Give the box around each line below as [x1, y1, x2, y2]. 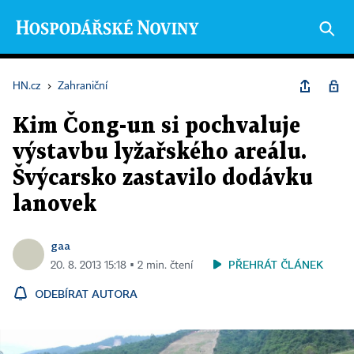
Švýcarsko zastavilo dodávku [13, 168, 313, 189]
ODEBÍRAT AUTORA [35, 287, 137, 300]
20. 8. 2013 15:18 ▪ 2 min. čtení [51, 260, 193, 271]
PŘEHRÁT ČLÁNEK [228, 258, 323, 271]
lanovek [13, 194, 96, 215]
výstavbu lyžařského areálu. [13, 142, 307, 163]
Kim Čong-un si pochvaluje [13, 116, 300, 137]
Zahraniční [58, 81, 107, 92]
